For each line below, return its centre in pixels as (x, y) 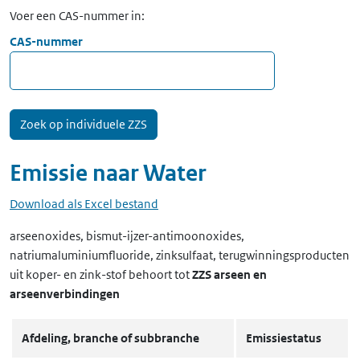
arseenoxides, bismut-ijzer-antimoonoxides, (127, 236)
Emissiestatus (284, 338)
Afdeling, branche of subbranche (110, 338)
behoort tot (159, 274)
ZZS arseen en (229, 274)
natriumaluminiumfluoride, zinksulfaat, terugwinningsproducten (180, 255)
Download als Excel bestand (84, 204)
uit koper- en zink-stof (68, 274)
